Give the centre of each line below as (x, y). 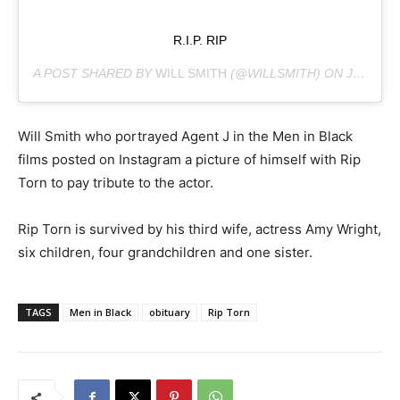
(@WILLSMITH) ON (287, 74)
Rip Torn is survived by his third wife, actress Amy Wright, (200, 229)
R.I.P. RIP (200, 41)
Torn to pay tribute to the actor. (116, 183)
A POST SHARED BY (94, 74)
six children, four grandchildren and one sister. (165, 253)
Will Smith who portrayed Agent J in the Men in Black (185, 137)
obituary (170, 312)
